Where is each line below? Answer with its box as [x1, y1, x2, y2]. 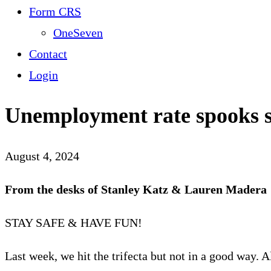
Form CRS [29, 5, 81, 18]
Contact [29, 47, 67, 60]
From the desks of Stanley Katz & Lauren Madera [5, 182, 267, 196]
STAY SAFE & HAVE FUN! [5, 215, 142, 229]
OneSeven [53, 26, 103, 39]
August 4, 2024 [5, 149, 79, 163]
